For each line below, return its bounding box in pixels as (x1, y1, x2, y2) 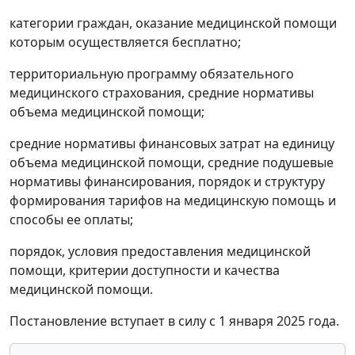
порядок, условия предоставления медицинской (10, 242, 311, 260)
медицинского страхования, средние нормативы (10, 83, 314, 101)
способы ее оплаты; (10, 210, 133, 228)
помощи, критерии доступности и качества (10, 261, 280, 279)
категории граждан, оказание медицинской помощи (10, 13, 337, 32)
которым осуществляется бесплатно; (10, 32, 241, 51)
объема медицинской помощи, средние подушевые (10, 153, 334, 171)
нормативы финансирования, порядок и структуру (10, 172, 325, 190)
